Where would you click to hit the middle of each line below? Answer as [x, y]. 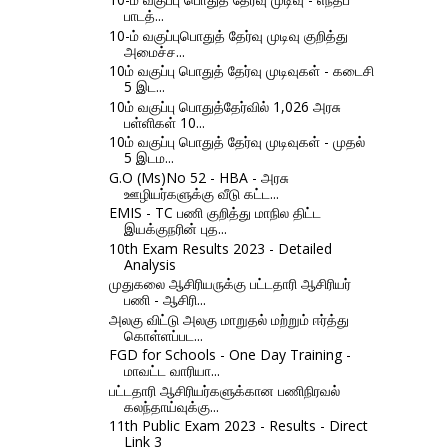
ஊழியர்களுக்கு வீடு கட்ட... [201, 193]
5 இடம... [148, 158]
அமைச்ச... [154, 51]
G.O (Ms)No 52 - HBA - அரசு [198, 177]
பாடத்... [143, 16]
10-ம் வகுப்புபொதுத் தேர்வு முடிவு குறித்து [228, 35]
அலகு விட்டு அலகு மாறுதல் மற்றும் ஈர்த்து [228, 319]
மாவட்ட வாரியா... [171, 371]
